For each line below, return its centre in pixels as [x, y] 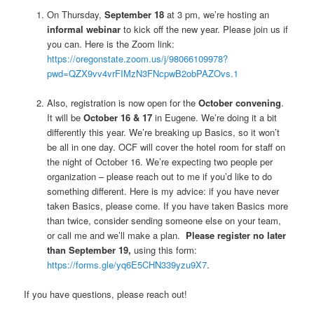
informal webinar [83, 29]
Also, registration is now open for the [122, 102]
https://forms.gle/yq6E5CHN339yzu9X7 [127, 264]
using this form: [164, 250]
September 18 [134, 14]
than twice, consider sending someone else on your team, [164, 220]
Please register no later [235, 235]
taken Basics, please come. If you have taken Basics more [167, 205]
